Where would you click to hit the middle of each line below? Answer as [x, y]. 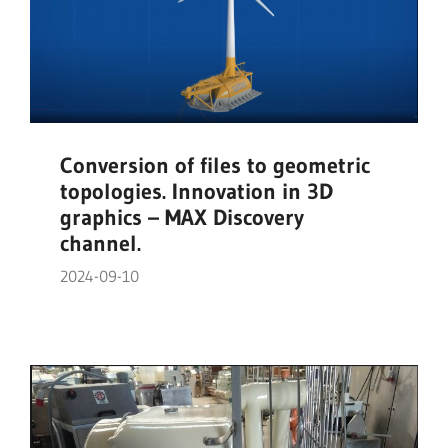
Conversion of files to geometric [215, 166]
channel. [100, 244]
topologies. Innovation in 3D [196, 192]
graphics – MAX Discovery [182, 218]
